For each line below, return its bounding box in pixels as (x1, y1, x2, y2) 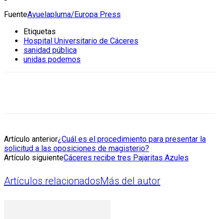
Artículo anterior (4, 134, 58, 144)
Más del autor (100, 175, 160, 187)
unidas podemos (23, 54, 81, 64)
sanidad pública (23, 45, 77, 55)
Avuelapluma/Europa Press (27, 9, 121, 19)
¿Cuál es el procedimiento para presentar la (58, 134, 206, 144)
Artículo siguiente (4, 153, 64, 162)
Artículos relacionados (4, 175, 100, 187)
